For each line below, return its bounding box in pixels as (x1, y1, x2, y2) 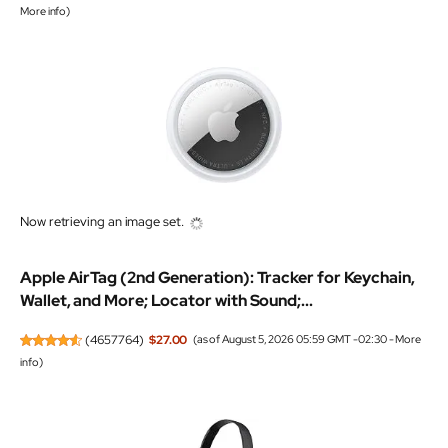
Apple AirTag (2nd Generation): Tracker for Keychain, (20, 266, 415, 288)
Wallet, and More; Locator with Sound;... (20, 289, 313, 311)
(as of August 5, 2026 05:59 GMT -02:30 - (192, 332, 396, 347)
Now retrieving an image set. (20, 213, 184, 231)
